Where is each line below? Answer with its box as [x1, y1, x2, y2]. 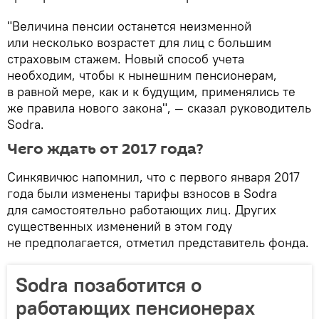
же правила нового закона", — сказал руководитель [7, 100, 311, 117]
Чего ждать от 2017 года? [7, 138, 203, 160]
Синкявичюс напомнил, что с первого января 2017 [7, 169, 300, 186]
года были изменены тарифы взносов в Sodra [7, 185, 277, 202]
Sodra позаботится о [16, 272, 202, 298]
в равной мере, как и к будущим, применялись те [7, 83, 296, 100]
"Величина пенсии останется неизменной [7, 18, 251, 35]
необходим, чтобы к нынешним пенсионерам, [7, 67, 277, 84]
